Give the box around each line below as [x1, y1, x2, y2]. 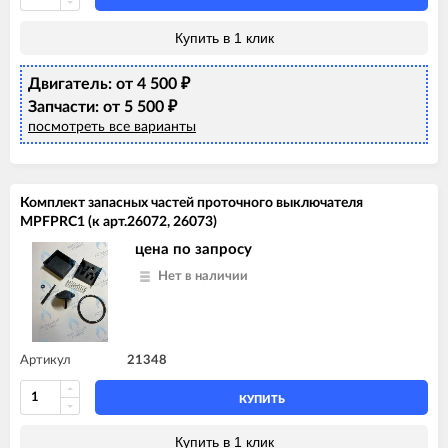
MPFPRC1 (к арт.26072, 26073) [20, 214, 217, 229]
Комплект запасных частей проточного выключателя [20, 195, 363, 210]
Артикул [20, 353, 71, 367]
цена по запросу [135, 241, 252, 257]
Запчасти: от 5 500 [28, 98, 168, 115]
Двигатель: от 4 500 [28, 75, 181, 92]
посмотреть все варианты [28, 119, 196, 134]
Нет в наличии [158, 269, 248, 283]
